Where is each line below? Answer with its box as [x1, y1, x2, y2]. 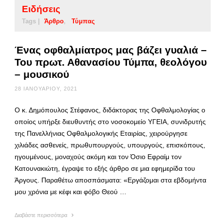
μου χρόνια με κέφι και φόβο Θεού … [15, 187, 127, 196]
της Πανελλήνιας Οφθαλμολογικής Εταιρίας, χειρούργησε [15, 129, 187, 137]
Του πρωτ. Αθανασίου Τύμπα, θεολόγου [15, 56, 207, 68]
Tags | [22, 17, 40, 25]
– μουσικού [15, 68, 69, 80]
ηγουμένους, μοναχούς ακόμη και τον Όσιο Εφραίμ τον [15, 152, 182, 161]
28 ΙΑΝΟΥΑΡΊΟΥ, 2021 [15, 85, 77, 91]
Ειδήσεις [22, 3, 60, 14]
